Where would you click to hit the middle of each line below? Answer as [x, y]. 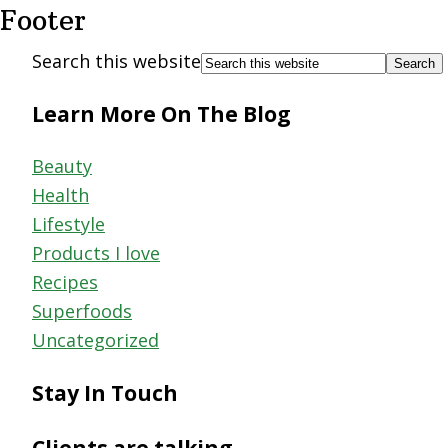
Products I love [96, 253]
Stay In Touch [105, 393]
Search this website [116, 61]
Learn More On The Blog [161, 114]
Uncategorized [95, 340]
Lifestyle [68, 224]
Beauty [62, 166]
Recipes [65, 282]
